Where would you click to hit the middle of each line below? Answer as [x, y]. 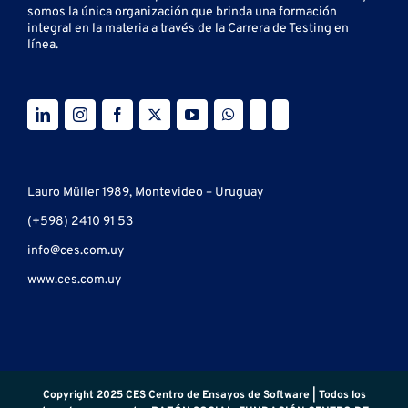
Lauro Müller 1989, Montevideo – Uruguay [145, 193]
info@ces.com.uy [76, 251]
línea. [43, 46]
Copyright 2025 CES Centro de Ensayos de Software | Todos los [204, 396]
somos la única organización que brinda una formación [182, 13]
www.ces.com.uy [74, 280]
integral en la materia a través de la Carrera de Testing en [188, 29]
